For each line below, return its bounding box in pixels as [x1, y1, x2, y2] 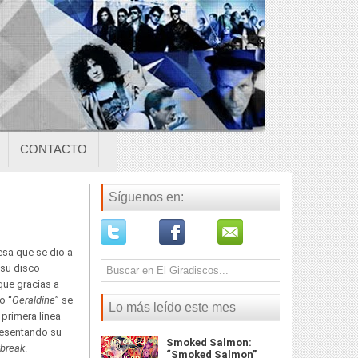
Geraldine [12, 294, 55, 306]
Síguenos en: [109, 190, 184, 204]
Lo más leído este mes [109, 300, 236, 314]
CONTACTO [20, 142, 87, 156]
